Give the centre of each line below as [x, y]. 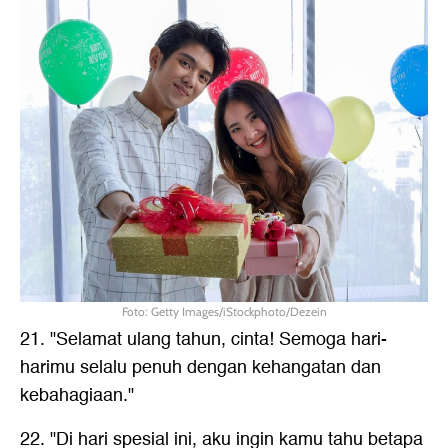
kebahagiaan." [77, 395]
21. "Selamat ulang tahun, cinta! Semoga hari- [203, 339]
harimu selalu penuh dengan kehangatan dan [200, 367]
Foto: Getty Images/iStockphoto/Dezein [224, 311]
